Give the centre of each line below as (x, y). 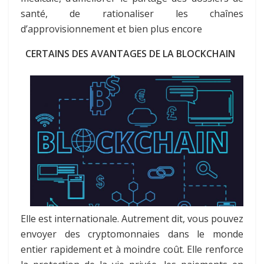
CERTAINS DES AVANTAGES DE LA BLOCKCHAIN (128, 53)
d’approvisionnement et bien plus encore (111, 29)
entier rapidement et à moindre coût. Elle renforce (132, 249)
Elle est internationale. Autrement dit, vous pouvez (132, 218)
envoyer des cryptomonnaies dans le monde (132, 234)
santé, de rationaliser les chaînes (132, 13)
